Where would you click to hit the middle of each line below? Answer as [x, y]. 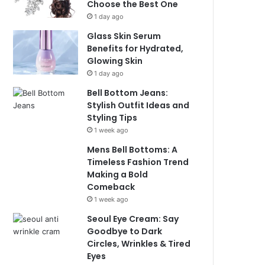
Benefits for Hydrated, [135, 49]
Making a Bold [118, 174]
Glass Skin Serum [124, 36]
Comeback [111, 187]
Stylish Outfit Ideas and [138, 105]
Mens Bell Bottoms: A [132, 150]
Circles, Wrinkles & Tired [139, 244]
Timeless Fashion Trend [138, 162]
